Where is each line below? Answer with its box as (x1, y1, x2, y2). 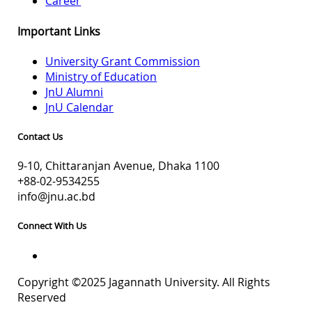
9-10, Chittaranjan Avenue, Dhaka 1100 (17, 158, 220, 174)
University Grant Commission (45, 53, 201, 69)
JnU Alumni (45, 84, 104, 100)
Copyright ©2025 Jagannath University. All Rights (17, 274, 271, 290)
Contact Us (17, 130, 63, 143)
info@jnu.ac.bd (17, 189, 96, 205)
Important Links (17, 23, 101, 39)
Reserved (17, 289, 67, 305)
